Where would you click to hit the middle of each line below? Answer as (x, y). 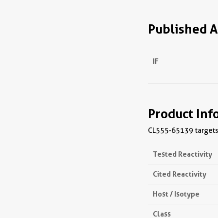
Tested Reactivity (182, 154)
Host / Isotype (176, 194)
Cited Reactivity (180, 174)
